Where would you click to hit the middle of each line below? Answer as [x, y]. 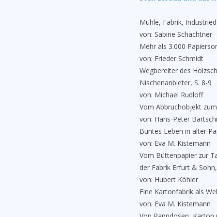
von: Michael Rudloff [171, 95]
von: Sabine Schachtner [176, 34]
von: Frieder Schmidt [171, 58]
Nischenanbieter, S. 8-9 [176, 83]
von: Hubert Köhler [169, 179]
